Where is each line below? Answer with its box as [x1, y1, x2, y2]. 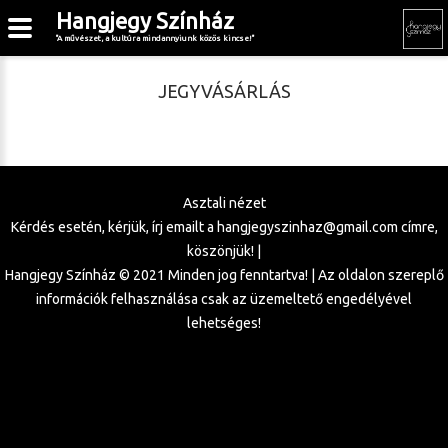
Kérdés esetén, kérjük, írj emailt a [10, 219, 217, 235]
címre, [397, 219, 438, 235]
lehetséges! [187, 315, 261, 331]
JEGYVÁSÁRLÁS [157, 81, 291, 101]
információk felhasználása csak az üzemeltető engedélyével [36, 291, 412, 307]
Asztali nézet [182, 195, 266, 211]
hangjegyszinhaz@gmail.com [216, 219, 398, 235]
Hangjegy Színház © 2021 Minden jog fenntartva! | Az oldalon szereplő [4, 267, 444, 283]
